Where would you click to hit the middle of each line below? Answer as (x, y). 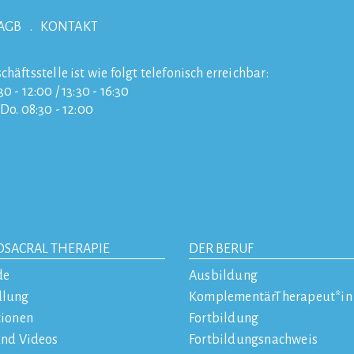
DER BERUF (221, 249)
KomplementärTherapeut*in (271, 298)
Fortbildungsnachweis (253, 340)
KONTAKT (69, 27)
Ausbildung (223, 276)
